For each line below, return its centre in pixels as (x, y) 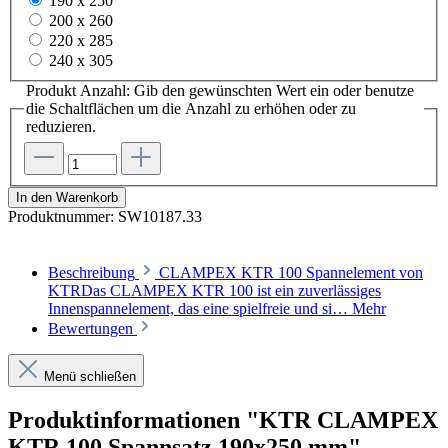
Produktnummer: (63, 216)
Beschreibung (91, 272)
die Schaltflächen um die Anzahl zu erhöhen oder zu (191, 109)
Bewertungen (92, 328)
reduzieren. (61, 127)
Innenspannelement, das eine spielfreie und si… (200, 308)
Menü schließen (90, 376)
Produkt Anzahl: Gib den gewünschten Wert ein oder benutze (220, 91)
